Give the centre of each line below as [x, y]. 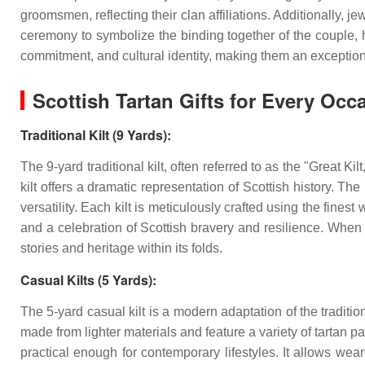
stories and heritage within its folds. [121, 248]
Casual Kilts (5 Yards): [88, 280]
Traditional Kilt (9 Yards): [96, 135]
